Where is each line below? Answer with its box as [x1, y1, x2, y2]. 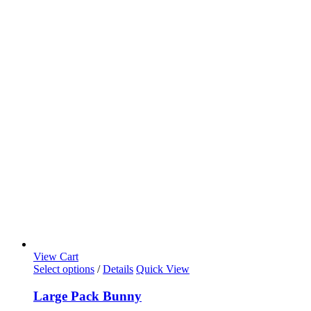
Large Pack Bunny [33, 289, 142, 304]
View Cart [33, 251, 78, 263]
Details [103, 263, 133, 276]
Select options [33, 263, 94, 276]
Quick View [136, 263, 190, 276]
